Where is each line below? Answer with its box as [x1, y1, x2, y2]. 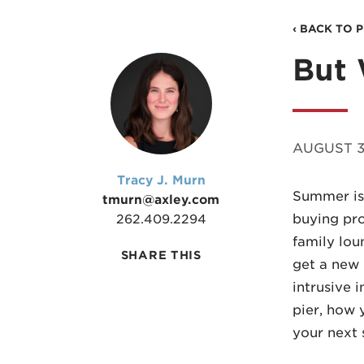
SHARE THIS [120, 249, 201, 262]
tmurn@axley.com [102, 193, 220, 207]
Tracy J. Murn [116, 173, 206, 188]
